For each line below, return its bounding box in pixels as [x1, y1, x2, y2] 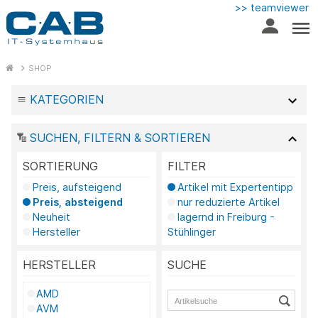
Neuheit [32, 210, 70, 223]
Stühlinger [168, 225, 216, 238]
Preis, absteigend [32, 195, 123, 208]
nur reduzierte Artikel [177, 195, 280, 208]
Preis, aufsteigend [32, 180, 121, 193]
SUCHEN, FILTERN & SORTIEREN [26, 130, 210, 145]
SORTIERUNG [23, 158, 98, 173]
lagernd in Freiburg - [177, 210, 275, 223]
